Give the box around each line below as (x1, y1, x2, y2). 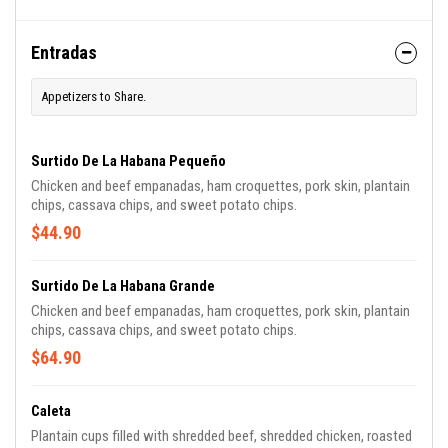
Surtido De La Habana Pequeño (31, 152, 226, 170)
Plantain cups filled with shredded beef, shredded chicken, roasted (31, 427, 412, 445)
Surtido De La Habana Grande (31, 277, 215, 295)
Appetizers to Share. (41, 89, 146, 104)
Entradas (31, 42, 97, 63)
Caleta (31, 402, 71, 420)
